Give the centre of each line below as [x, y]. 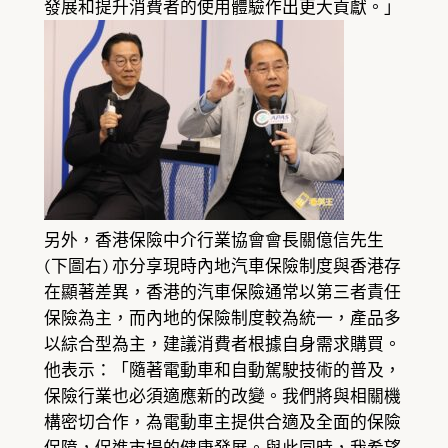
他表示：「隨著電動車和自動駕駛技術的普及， [222, 370]
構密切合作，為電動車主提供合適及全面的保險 [222, 422]
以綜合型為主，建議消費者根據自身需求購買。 [222, 344]
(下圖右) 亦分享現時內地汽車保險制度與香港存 [222, 266]
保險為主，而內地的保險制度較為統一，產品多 [222, 318]
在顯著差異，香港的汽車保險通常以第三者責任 [222, 292]
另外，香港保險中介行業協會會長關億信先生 [213, 240]
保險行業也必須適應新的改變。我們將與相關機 [222, 396]
